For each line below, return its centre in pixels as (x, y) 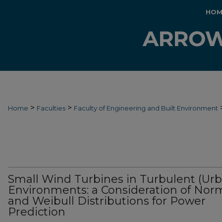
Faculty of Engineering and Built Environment (146, 108)
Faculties (51, 108)
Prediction (37, 212)
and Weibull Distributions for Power (107, 201)
